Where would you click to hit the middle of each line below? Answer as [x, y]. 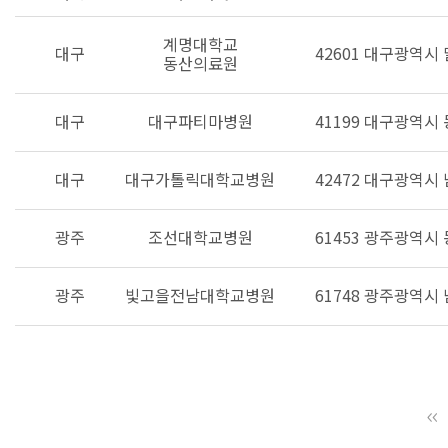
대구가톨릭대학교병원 [200, 179]
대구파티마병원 [200, 121]
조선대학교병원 [200, 237]
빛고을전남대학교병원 [200, 295]
